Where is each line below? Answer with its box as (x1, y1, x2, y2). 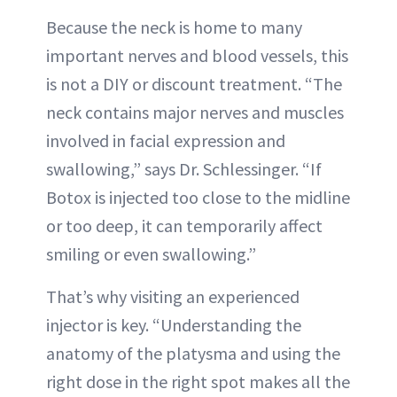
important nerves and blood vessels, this (46, 43, 348, 66)
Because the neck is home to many (46, 15, 302, 38)
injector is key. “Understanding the (46, 313, 301, 336)
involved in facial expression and (46, 128, 285, 152)
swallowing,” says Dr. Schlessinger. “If (46, 157, 322, 180)
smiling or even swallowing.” (46, 242, 256, 265)
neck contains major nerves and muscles (46, 100, 344, 123)
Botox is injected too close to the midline (46, 185, 350, 208)
